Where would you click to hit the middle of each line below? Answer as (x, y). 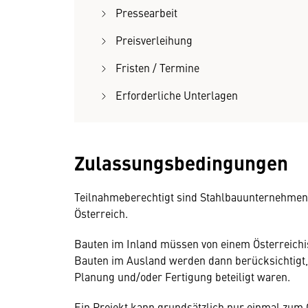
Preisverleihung (154, 40)
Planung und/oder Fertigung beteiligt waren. (182, 276)
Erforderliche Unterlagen (177, 95)
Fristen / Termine (157, 67)
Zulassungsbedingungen (181, 162)
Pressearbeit (146, 12)
